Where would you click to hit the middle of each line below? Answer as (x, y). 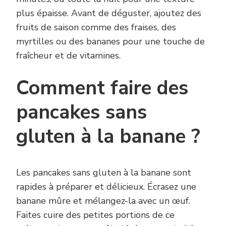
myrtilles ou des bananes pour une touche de (110, 42)
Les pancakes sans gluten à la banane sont (104, 172)
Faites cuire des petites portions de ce (95, 215)
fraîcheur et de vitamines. (68, 56)
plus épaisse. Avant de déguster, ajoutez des (109, 13)
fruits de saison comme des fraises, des (96, 27)
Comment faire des (102, 88)
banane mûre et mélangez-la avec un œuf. (103, 201)
